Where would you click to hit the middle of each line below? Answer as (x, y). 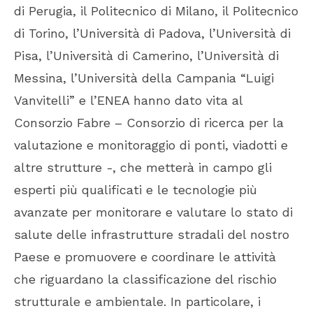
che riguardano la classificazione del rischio (145, 279)
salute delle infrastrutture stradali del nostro (152, 235)
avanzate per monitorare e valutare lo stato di (153, 212)
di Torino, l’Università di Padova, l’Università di (152, 34)
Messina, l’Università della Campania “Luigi (144, 78)
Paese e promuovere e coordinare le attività (145, 257)
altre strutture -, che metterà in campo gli (143, 168)
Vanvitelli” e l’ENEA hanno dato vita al (128, 101)
